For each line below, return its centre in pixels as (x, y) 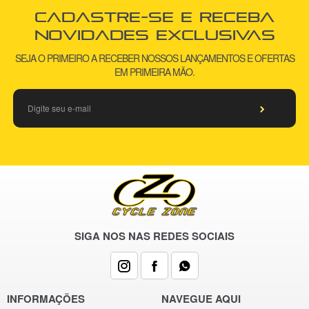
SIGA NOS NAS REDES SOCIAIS (154, 236)
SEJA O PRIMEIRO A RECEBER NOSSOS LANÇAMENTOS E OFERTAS (154, 58)
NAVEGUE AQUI (201, 299)
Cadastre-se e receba (154, 17)
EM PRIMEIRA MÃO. (154, 71)
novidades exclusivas (154, 34)
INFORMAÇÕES (46, 299)
